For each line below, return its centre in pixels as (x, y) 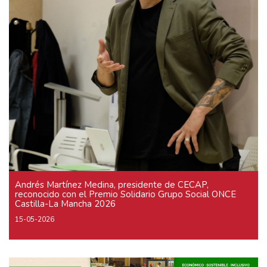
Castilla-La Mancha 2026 (65, 204)
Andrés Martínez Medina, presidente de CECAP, (112, 184)
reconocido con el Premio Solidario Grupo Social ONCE (125, 194)
